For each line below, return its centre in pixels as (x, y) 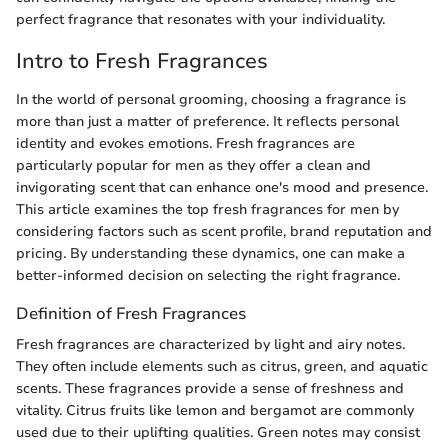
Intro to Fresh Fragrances (142, 61)
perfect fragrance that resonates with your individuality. (200, 20)
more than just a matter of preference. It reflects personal (207, 121)
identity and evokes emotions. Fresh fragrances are (185, 143)
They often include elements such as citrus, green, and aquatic (222, 366)
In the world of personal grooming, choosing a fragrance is (211, 99)
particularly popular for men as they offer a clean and (193, 165)
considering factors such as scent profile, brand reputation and (224, 231)
